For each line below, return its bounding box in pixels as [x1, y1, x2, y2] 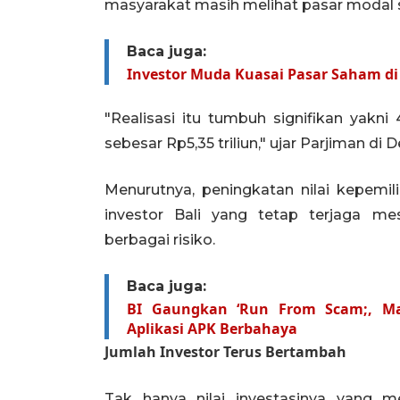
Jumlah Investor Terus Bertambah [104, 342, 346, 362]
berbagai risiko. [104, 231, 215, 248]
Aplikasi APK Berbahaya [127, 319, 297, 338]
